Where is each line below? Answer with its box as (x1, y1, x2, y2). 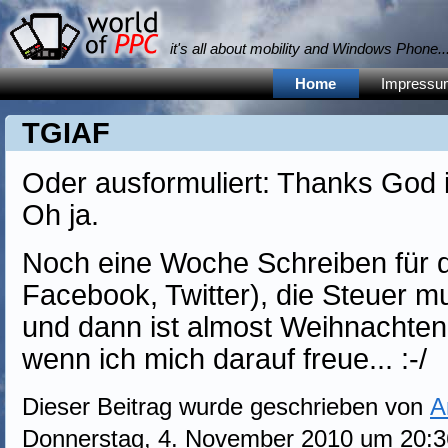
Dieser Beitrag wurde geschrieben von (22, 393, 430, 420)
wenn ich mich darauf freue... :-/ (22, 343, 427, 375)
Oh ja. (22, 199, 99, 231)
